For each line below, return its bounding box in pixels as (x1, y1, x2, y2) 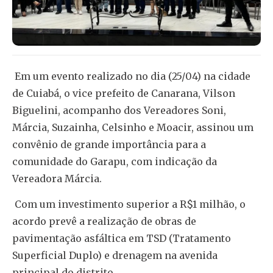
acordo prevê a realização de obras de (12, 214, 196, 227)
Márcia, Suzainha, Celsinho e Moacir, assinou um (12, 121, 253, 133)
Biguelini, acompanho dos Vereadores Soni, (12, 104, 226, 116)
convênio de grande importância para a (12, 138, 206, 151)
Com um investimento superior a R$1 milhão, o (12, 197, 246, 210)
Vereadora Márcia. (12, 172, 102, 185)
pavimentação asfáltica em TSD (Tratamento (12, 232, 231, 244)
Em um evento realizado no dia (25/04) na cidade (12, 69, 250, 82)
